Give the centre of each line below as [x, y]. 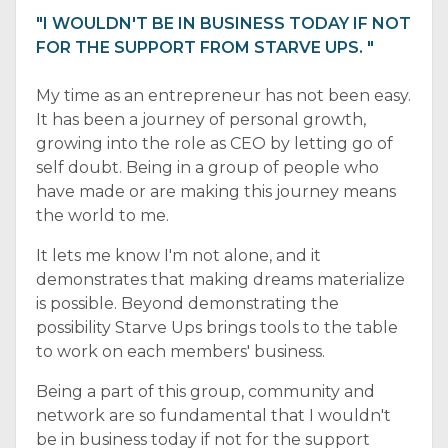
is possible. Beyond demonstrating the [187, 303]
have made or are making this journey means [216, 191]
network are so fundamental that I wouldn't [213, 415]
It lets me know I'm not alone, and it [178, 255]
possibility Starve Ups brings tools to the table [217, 327]
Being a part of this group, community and [205, 391]
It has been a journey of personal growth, [201, 119]
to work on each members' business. [180, 351]
